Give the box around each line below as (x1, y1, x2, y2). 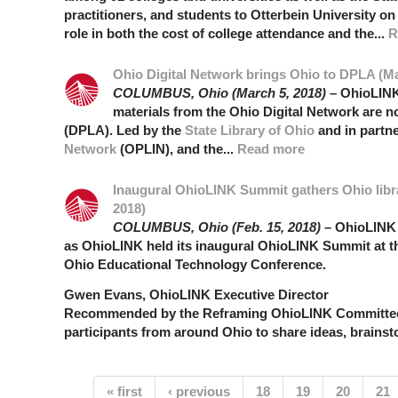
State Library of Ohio (185, 123, 314, 139)
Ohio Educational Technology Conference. (64, 257, 326, 273)
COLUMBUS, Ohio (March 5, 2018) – (113, 85, 340, 101)
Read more (237, 141, 305, 157)
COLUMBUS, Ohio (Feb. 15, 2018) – (113, 219, 331, 235)
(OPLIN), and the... (116, 141, 237, 157)
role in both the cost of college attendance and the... (64, 26, 388, 42)
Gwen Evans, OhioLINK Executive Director (64, 287, 329, 303)
